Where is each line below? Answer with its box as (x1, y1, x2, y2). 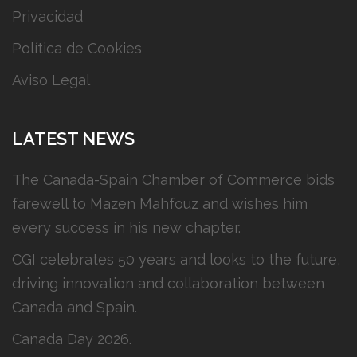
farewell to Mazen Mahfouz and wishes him (12, 194, 308, 212)
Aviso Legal (12, 71, 90, 88)
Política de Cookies (12, 39, 142, 57)
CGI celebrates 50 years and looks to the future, (12, 250, 340, 268)
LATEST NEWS (12, 127, 135, 149)
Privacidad (12, 7, 83, 25)
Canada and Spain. (12, 298, 137, 316)
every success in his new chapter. (12, 218, 241, 236)
